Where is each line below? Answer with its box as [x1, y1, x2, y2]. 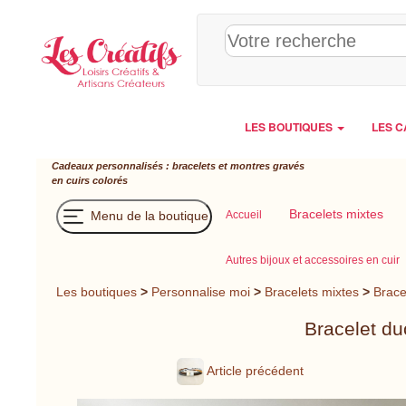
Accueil [226, 208, 262, 221]
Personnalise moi [151, 285, 250, 299]
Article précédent [204, 362, 304, 378]
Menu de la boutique [87, 208, 208, 223]
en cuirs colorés [52, 175, 128, 186]
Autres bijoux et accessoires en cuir [226, 254, 400, 266]
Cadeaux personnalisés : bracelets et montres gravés [52, 160, 304, 171]
